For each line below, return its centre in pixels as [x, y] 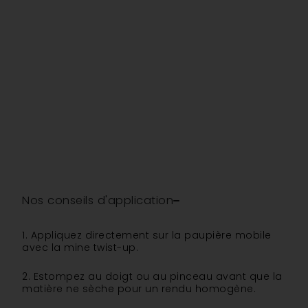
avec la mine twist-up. [80, 247]
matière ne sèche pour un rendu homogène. [139, 288]
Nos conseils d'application [98, 200]
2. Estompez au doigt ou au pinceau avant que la [152, 276]
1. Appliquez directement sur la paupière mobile [147, 235]
